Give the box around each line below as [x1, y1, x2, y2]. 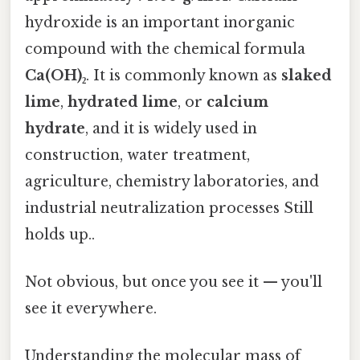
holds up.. [25, 225, 95, 243]
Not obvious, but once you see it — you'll [25, 273, 322, 292]
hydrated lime [67, 92, 178, 111]
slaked [281, 66, 332, 84]
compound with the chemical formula [25, 39, 305, 58]
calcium [207, 92, 268, 111]
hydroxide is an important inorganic [25, 13, 295, 31]
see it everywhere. [25, 300, 157, 318]
